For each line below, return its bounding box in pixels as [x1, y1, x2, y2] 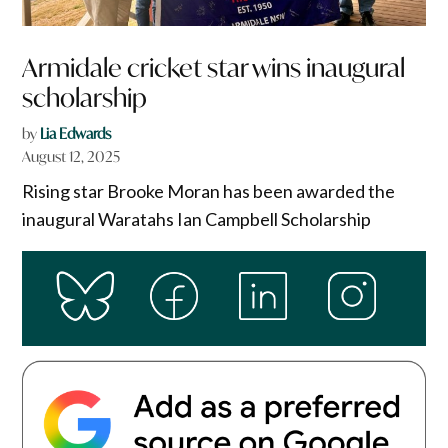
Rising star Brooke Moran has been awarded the [22, 179, 396, 202]
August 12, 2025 [22, 146, 121, 166]
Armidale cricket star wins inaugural [22, 50, 406, 84]
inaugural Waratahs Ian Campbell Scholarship [22, 207, 372, 230]
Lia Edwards [40, 123, 112, 143]
